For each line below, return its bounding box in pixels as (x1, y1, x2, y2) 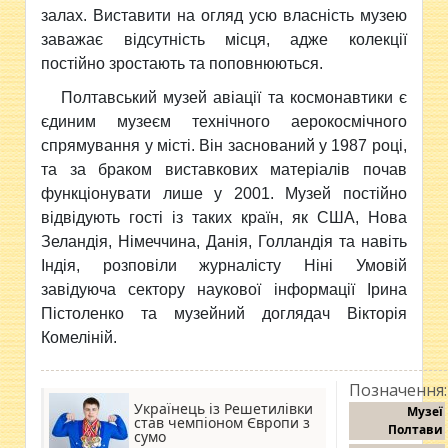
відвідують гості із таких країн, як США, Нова (41, 209, 407, 226)
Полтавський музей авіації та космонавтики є (61, 89, 407, 106)
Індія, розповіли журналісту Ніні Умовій (41, 257, 407, 274)
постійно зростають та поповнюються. (41, 55, 324, 72)
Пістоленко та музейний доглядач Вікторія (41, 305, 407, 322)
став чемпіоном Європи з (134, 413, 311, 432)
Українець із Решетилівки (134, 399, 314, 418)
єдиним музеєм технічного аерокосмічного (41, 113, 407, 130)
